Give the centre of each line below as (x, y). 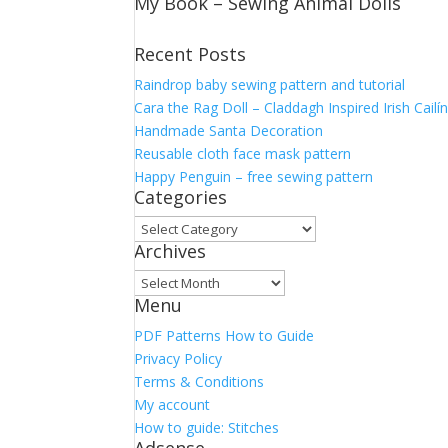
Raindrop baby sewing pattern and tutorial (270, 84)
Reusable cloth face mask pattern (243, 153)
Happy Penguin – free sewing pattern (254, 176)
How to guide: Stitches (207, 427)
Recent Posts (190, 54)
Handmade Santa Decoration (229, 130)
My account (172, 404)
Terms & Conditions (199, 381)
